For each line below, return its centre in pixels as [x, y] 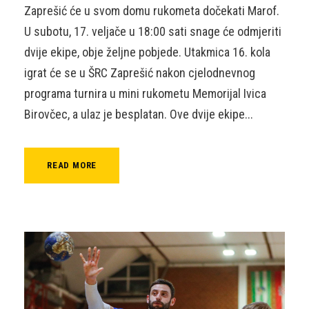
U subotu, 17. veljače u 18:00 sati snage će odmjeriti [153, 31]
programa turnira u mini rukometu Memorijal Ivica [145, 93]
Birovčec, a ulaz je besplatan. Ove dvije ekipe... [139, 114]
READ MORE [72, 165]
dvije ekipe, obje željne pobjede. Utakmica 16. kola [147, 52]
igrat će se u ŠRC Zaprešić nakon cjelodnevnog [140, 72]
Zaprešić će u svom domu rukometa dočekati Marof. [152, 10]
